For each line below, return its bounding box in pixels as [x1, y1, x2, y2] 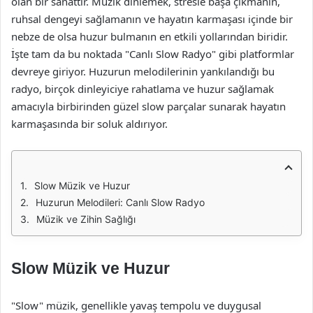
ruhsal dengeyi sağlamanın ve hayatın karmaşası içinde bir [11, 12, 293, 26]
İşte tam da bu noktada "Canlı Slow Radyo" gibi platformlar [11, 47, 294, 61]
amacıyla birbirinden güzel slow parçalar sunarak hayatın [11, 99, 286, 113]
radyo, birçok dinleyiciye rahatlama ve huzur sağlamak [11, 82, 274, 96]
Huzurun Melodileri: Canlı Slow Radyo [36, 196, 205, 208]
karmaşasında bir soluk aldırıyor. [11, 117, 168, 131]
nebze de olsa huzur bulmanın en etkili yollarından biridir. [11, 29, 288, 43]
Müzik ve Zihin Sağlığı [36, 213, 136, 225]
